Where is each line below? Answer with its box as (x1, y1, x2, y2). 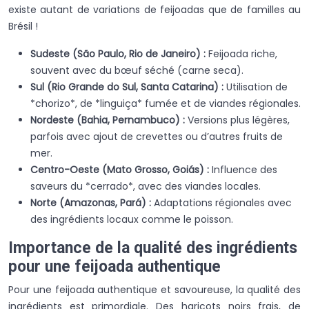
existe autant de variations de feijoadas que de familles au (8, 2, 301, 17)
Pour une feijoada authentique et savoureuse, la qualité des (8, 282, 301, 297)
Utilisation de (226, 79, 288, 94)
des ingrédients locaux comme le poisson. (30, 212, 233, 226)
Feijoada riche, (208, 46, 277, 61)
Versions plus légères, (188, 112, 290, 127)
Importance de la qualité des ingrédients (8, 238, 297, 257)
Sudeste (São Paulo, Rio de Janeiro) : (30, 46, 208, 61)
